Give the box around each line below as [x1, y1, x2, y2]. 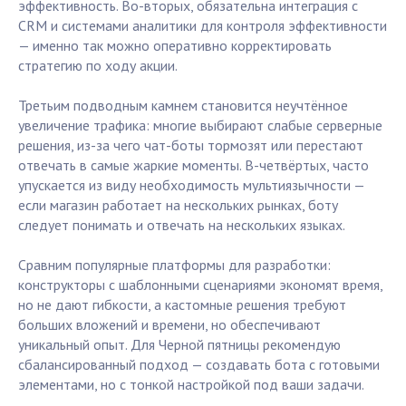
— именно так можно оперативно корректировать [18, 36, 332, 55]
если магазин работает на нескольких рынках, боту [18, 196, 338, 215]
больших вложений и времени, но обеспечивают [18, 315, 321, 334]
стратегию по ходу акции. [18, 56, 178, 75]
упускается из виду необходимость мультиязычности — [18, 176, 364, 195]
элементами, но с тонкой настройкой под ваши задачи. [18, 375, 364, 394]
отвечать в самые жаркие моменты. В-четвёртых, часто [18, 156, 369, 175]
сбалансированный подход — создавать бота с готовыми [18, 355, 380, 374]
